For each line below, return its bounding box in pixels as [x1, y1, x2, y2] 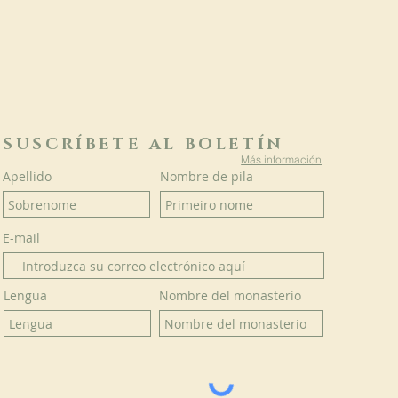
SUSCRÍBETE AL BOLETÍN [3, 134, 284, 155]
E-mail [3, 229, 41, 246]
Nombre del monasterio [159, 287, 302, 304]
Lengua [4, 287, 48, 304]
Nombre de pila [160, 168, 254, 185]
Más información [241, 152, 322, 166]
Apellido [3, 168, 52, 185]
